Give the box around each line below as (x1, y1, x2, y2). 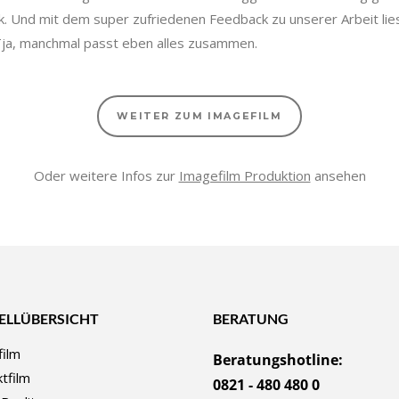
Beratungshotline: (213, 350, 343, 370)
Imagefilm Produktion (178, 167, 311, 184)
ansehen (310, 167, 366, 184)
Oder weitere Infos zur (33, 167, 179, 184)
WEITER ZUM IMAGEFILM (117, 110, 282, 122)
